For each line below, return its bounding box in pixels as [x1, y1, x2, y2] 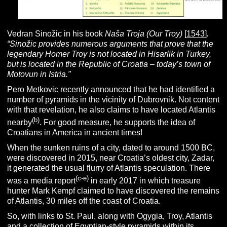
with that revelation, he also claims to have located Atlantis [7, 105, 216, 114]
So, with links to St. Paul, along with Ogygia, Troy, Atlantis [7, 212, 213, 221]
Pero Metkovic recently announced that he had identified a [7, 85, 215, 94]
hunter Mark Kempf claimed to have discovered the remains [7, 186, 220, 196]
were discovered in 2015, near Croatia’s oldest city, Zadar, [7, 153, 215, 162]
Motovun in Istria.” [7, 69, 71, 79]
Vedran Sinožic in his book [7, 29, 105, 38]
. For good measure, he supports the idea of [40, 118, 196, 127]
